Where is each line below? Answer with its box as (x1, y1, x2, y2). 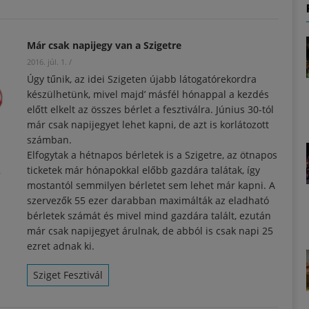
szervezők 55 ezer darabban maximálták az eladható (27, 193, 269, 207)
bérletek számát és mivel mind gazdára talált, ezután (27, 208, 271, 222)
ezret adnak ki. (27, 239, 94, 252)
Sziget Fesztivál (33, 268, 103, 281)
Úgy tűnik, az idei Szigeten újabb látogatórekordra (27, 72, 257, 86)
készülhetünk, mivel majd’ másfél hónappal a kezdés (27, 87, 269, 101)
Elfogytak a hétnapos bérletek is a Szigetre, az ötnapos (27, 148, 277, 161)
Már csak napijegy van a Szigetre (27, 38, 181, 52)
